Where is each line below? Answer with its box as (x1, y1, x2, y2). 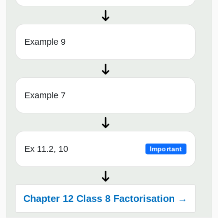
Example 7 (24, 91, 66, 101)
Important (149, 145, 182, 153)
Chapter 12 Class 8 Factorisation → (23, 193, 187, 204)
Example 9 (24, 37, 66, 47)
